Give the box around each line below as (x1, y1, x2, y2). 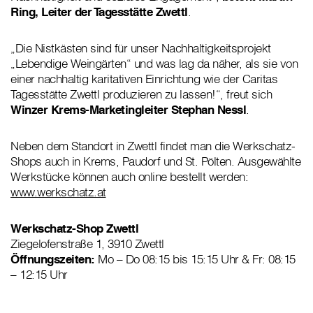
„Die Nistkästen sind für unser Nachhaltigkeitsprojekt (10, 41, 271, 56)
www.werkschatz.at (10, 184, 106, 200)
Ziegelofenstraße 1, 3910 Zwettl (10, 236, 164, 252)
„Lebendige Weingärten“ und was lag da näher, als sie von (10, 56, 298, 71)
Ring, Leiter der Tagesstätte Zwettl (10, 4, 188, 20)
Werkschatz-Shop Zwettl (10, 221, 138, 236)
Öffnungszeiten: (10, 252, 98, 267)
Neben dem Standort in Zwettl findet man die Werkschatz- (10, 138, 296, 154)
